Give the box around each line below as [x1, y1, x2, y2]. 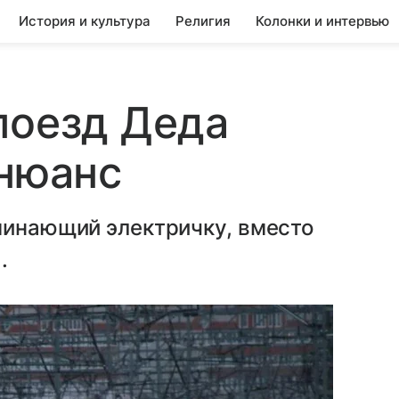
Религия [175, 12, 231, 29]
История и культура [19, 12, 151, 29]
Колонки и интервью [256, 12, 389, 29]
